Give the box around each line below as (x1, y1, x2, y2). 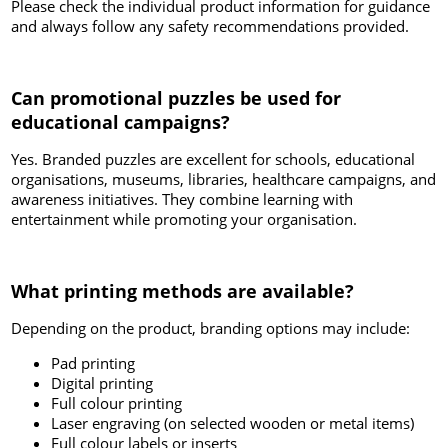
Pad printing (51, 353, 136, 374)
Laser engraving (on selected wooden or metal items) (51, 413, 415, 434)
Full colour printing (51, 393, 183, 414)
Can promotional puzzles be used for (11, 86, 342, 111)
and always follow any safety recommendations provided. (11, 16, 410, 37)
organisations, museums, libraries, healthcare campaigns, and (11, 169, 437, 190)
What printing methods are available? (11, 279, 355, 304)
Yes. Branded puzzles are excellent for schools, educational (11, 149, 416, 170)
